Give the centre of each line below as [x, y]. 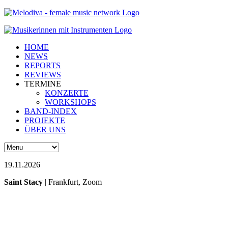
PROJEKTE [45, 120]
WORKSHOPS [70, 102]
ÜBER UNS [45, 130]
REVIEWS [43, 75]
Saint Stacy [23, 182]
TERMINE [43, 84]
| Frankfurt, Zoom [72, 182]
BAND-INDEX [51, 111]
